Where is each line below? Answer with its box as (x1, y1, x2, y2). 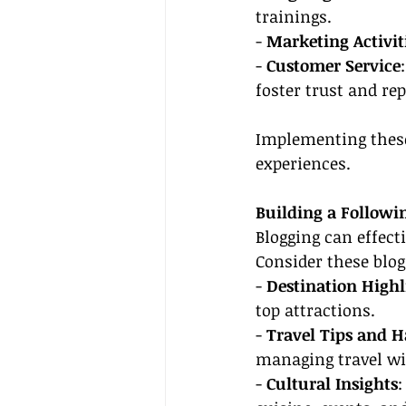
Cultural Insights (266, 372, 398, 394)
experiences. (256, 152, 351, 174)
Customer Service (266, 54, 401, 76)
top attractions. (256, 299, 375, 321)
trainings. (256, 5, 332, 27)
